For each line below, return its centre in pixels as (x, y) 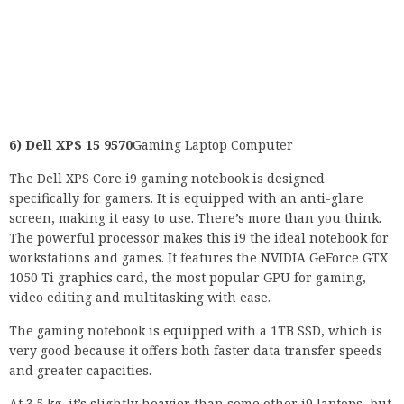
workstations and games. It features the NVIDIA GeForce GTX (198, 258)
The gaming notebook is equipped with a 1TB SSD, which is (196, 331)
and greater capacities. (80, 371)
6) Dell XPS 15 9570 (71, 145)
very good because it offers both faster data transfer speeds (196, 351)
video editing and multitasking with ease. (140, 298)
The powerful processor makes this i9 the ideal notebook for (199, 238)
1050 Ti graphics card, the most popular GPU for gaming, (188, 278)
